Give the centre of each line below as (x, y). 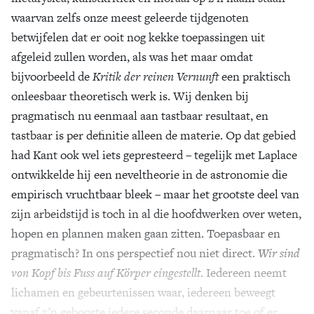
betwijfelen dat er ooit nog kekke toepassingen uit (138, 37)
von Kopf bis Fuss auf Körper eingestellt (106, 273)
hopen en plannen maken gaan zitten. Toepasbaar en (146, 233)
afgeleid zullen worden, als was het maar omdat (132, 57)
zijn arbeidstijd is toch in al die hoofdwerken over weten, (156, 214)
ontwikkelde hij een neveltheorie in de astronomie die (149, 175)
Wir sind (279, 253)
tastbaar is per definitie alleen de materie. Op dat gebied (153, 135)
